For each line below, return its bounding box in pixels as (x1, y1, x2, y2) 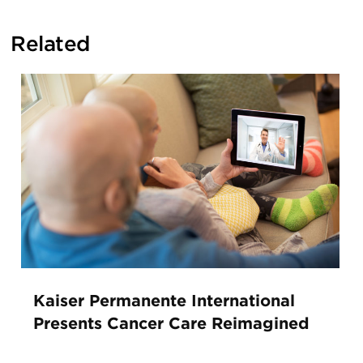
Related (11, 33, 90, 55)
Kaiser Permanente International (32, 293, 295, 310)
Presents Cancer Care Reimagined (32, 315, 310, 332)
